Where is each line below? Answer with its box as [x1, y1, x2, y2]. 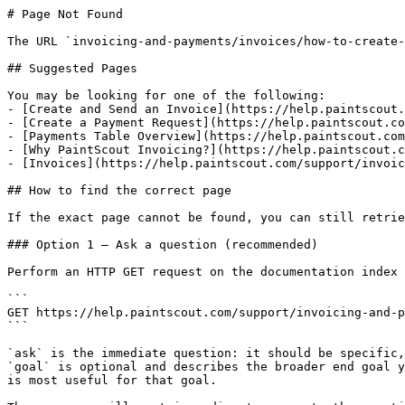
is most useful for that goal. [7, 373, 217, 387]
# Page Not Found [7, 7, 123, 21]
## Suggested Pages [7, 61, 137, 75]
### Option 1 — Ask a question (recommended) [7, 238, 318, 251]
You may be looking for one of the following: [7, 89, 325, 102]
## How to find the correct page [7, 184, 231, 197]
